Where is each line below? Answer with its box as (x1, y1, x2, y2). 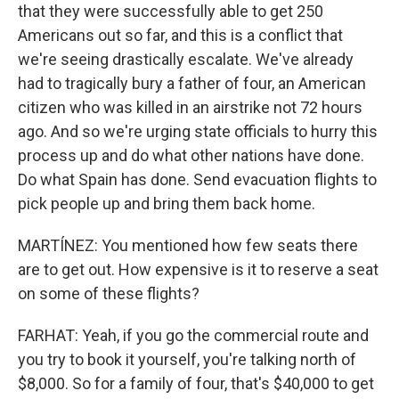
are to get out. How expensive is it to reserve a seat (18, 260, 379, 280)
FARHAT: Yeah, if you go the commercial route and (18, 326, 369, 346)
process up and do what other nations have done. (18, 146, 364, 166)
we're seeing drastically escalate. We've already (18, 50, 354, 69)
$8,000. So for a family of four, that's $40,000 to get (18, 374, 374, 394)
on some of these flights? (18, 284, 199, 304)
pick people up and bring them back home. (18, 194, 315, 214)
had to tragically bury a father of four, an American (18, 74, 366, 94)
